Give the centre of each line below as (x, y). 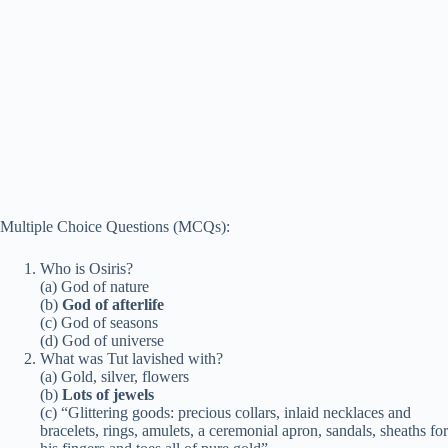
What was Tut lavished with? (131, 359)
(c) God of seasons (99, 323)
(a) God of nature (94, 287)
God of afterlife (113, 305)
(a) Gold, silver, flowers (114, 377)
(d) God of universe (102, 341)
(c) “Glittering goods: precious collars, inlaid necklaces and (225, 413)
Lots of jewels (108, 395)
